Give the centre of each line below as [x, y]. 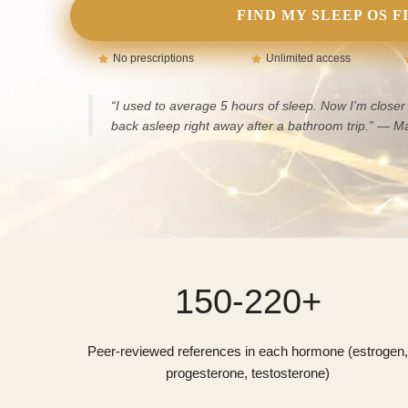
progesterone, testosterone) [248, 373]
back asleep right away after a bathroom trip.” [242, 126]
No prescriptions [153, 58]
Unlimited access [308, 58]
